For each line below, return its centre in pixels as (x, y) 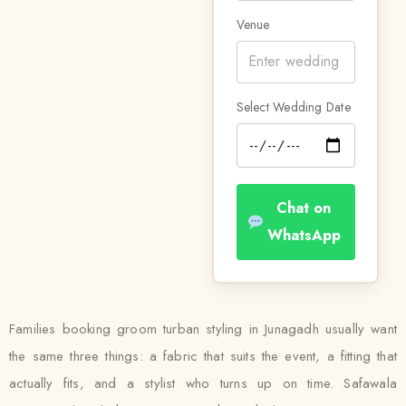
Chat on (304, 208)
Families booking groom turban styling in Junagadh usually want (203, 329)
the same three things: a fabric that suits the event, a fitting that (203, 356)
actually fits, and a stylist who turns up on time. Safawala (203, 383)
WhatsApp (304, 235)
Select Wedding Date (293, 106)
